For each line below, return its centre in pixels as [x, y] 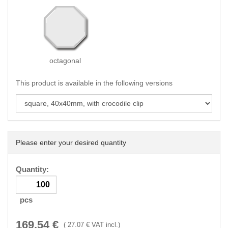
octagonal [65, 61]
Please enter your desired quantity [71, 142]
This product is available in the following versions [94, 83]
